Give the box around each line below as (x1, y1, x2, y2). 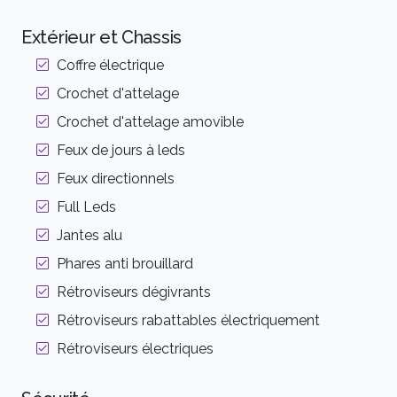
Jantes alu (57, 227, 122, 245)
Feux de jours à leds (57, 142, 185, 160)
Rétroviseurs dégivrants (57, 284, 211, 301)
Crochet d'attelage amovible (57, 113, 244, 131)
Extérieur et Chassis (21, 27, 182, 49)
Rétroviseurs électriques (57, 340, 214, 358)
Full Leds (57, 198, 116, 216)
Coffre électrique (57, 57, 164, 74)
